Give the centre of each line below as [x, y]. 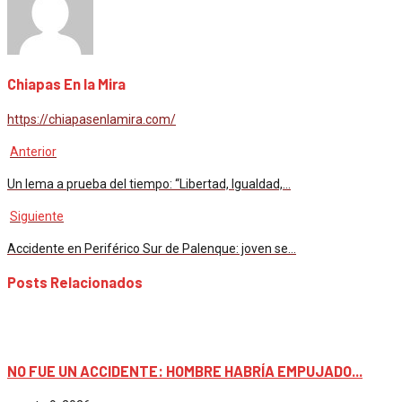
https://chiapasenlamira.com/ [92, 119]
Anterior [33, 151]
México [27, 337]
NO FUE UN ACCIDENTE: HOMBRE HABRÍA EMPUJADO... [185, 371]
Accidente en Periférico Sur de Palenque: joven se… [152, 248]
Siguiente [37, 216]
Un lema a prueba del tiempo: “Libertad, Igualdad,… [149, 184]
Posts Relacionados [75, 282]
